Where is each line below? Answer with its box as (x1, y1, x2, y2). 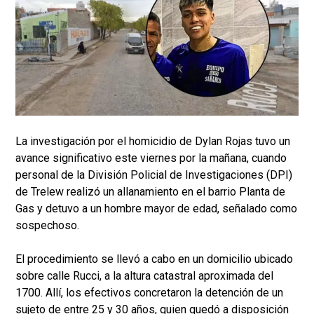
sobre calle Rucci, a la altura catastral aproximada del (15, 269, 273, 283)
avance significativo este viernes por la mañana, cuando (15, 151, 287, 165)
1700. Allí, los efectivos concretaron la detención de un (15, 286, 283, 300)
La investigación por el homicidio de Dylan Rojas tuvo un (15, 135, 290, 149)
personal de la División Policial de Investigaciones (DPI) (15, 168, 292, 182)
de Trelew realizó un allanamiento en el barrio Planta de (15, 185, 285, 199)
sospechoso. (15, 219, 79, 233)
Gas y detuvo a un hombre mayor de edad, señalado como (15, 202, 297, 216)
